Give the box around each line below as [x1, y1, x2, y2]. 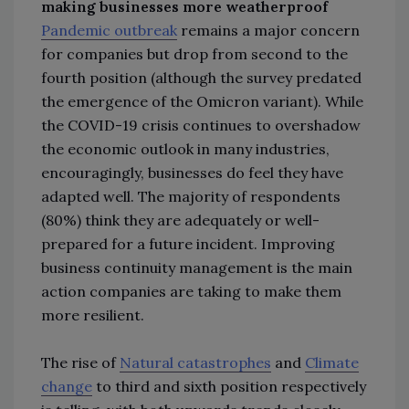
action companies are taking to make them [41, 281, 341, 300]
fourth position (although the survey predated [41, 68, 362, 87]
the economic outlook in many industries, [41, 139, 330, 158]
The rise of [41, 352, 120, 372]
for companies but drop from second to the [41, 44, 348, 63]
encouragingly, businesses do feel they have [41, 163, 343, 182]
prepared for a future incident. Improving [41, 234, 335, 253]
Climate [305, 352, 359, 372]
